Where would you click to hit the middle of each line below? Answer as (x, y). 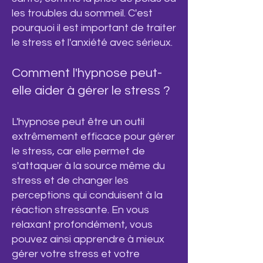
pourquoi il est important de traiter (94, 28)
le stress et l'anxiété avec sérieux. (92, 43)
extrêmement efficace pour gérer (93, 136)
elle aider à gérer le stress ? (91, 91)
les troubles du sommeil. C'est (82, 13)
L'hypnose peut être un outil (78, 122)
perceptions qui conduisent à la (87, 195)
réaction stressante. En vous (80, 210)
